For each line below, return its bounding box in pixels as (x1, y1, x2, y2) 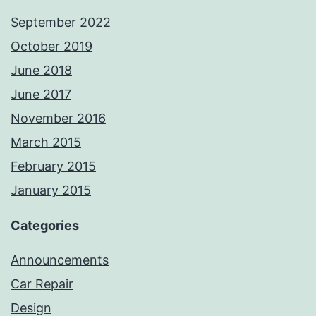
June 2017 (11, 87, 71, 102)
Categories (11, 218, 79, 233)
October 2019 (11, 39, 92, 54)
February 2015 (11, 159, 96, 174)
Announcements (11, 253, 109, 268)
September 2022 (11, 15, 111, 30)
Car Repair (11, 276, 73, 292)
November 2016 (11, 111, 106, 126)
